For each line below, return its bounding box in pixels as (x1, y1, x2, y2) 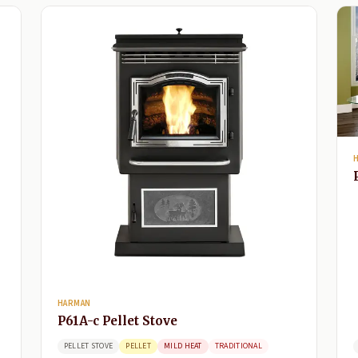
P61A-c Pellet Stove (57, 313, 177, 329)
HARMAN (57, 297, 91, 310)
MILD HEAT (164, 340, 202, 352)
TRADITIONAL (214, 340, 263, 352)
